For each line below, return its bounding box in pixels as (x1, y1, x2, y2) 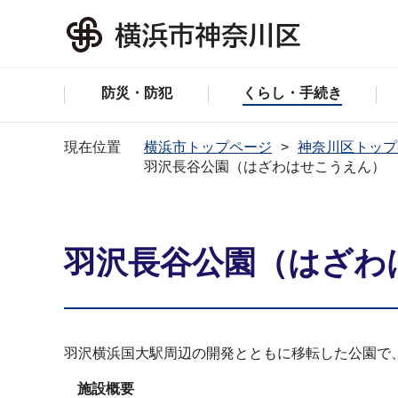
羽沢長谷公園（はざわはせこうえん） (144, 159, 386, 174)
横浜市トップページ (144, 139, 272, 155)
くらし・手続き (243, 85, 343, 100)
